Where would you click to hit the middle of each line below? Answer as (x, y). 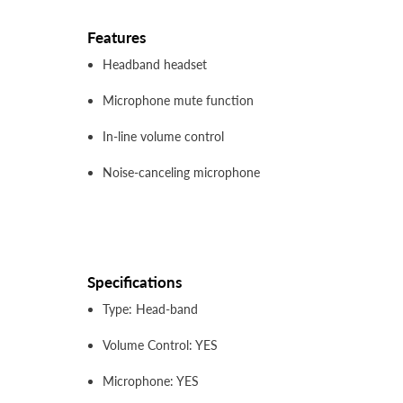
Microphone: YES (151, 381)
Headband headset (155, 65)
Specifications (134, 282)
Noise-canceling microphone (181, 173)
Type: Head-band (150, 309)
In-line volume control (163, 137)
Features (116, 38)
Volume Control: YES (160, 345)
